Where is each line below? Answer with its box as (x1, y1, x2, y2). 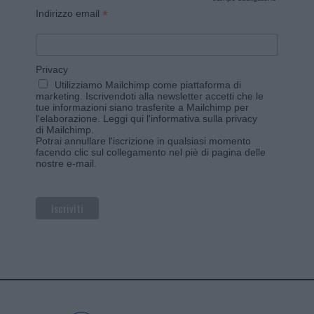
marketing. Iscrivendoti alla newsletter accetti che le (36, 90, 264, 102)
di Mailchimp (36, 123, 92, 135)
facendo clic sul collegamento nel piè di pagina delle (36, 146, 266, 158)
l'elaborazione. (36, 112, 104, 124)
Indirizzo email (36, 8, 103, 20)
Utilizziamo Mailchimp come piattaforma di (55, 78, 242, 90)
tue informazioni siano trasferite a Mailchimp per (36, 101, 250, 113)
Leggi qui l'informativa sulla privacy (103, 112, 258, 124)
